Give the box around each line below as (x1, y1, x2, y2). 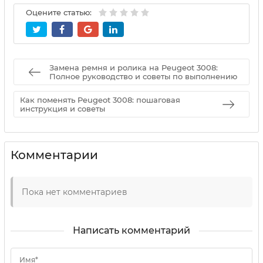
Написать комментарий (73, 225, 190, 237)
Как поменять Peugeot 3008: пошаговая (20, 95, 180, 104)
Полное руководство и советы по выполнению (49, 71, 237, 81)
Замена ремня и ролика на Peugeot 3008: (49, 62, 218, 72)
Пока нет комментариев (22, 187, 127, 198)
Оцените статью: (26, 8, 92, 18)
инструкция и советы (20, 103, 105, 113)
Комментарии (11, 148, 98, 163)
